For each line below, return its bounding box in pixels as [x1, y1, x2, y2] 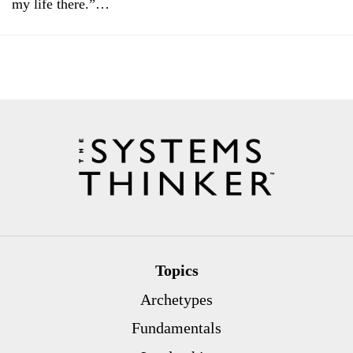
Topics [154, 261, 199, 279]
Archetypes [140, 290, 213, 308]
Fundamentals [132, 319, 221, 337]
